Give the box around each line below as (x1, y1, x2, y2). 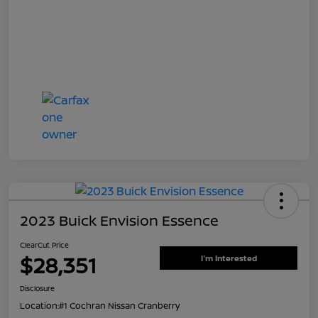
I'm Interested (200, 253, 257, 264)
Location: (20, 299, 59, 312)
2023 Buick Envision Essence (20, 210, 219, 230)
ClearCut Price (20, 239, 69, 250)
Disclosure (20, 283, 55, 293)
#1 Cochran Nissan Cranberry (59, 299, 180, 312)
